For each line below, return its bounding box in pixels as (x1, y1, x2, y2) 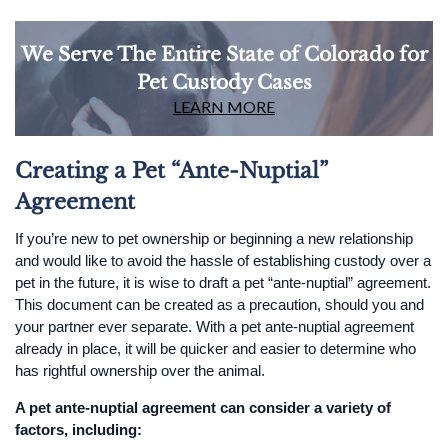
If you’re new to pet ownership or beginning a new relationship (15, 229, 413, 247)
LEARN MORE (173, 96, 275, 116)
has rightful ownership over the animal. (15, 361, 265, 379)
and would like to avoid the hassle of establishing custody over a (15, 251, 431, 269)
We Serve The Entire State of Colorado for (20, 42, 428, 66)
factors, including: (15, 420, 142, 438)
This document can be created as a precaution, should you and (15, 295, 424, 313)
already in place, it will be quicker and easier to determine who (15, 339, 416, 357)
